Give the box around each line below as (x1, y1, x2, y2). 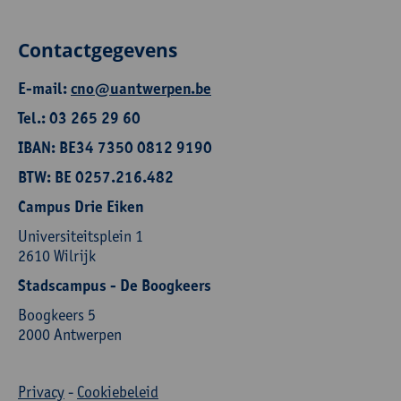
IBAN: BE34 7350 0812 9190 (18, 138, 212, 158)
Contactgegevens (18, 38, 177, 63)
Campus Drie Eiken (18, 197, 144, 217)
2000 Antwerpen (18, 325, 122, 344)
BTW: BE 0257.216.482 (18, 167, 174, 187)
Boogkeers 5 (18, 305, 96, 324)
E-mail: (18, 79, 71, 98)
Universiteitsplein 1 (18, 226, 143, 245)
